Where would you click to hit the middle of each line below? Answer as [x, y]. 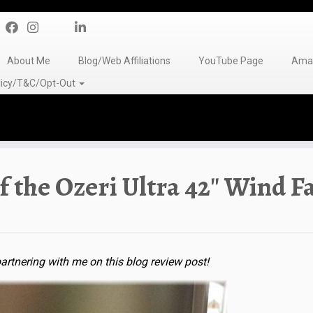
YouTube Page [231, 61]
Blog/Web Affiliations [124, 61]
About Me [28, 61]
